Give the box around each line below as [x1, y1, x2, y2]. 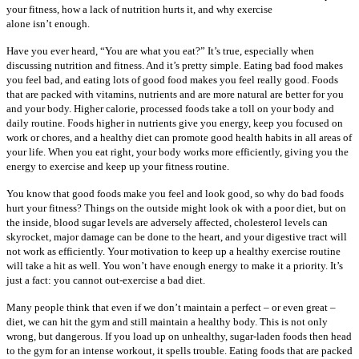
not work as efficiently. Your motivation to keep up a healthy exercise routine [6, 244, 341, 257]
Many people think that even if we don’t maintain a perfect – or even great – [6, 301, 336, 313]
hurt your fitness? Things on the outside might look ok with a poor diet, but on [6, 201, 346, 214]
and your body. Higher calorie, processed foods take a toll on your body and [6, 102, 334, 115]
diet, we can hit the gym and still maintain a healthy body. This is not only [6, 315, 328, 328]
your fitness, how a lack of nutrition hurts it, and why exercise [6, 2, 272, 15]
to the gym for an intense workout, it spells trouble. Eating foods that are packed [6, 344, 353, 357]
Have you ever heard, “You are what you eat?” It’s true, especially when [6, 44, 314, 57]
